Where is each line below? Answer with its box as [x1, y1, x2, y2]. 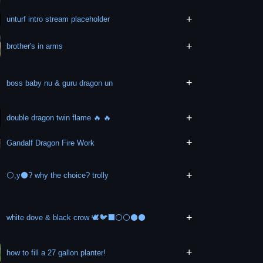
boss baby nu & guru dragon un [6, 78, 113, 87]
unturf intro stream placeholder [6, 15, 110, 24]
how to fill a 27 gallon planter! [6, 248, 106, 257]
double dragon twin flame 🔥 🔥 [6, 113, 112, 123]
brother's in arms [6, 42, 63, 51]
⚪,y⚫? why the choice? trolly [6, 171, 109, 180]
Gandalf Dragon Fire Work [6, 138, 95, 147]
